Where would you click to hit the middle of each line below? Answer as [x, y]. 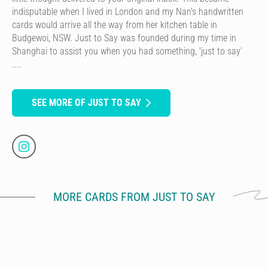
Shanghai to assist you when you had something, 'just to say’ [127, 51]
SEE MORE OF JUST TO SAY [86, 102]
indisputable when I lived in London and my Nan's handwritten [128, 11]
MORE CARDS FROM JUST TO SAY [134, 197]
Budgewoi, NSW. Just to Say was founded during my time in [124, 38]
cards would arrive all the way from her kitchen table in [115, 25]
